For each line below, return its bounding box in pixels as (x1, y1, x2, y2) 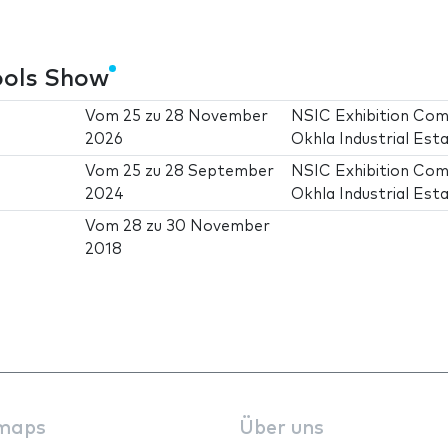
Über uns (239, 418, 324, 438)
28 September (165, 163, 275, 179)
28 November (165, 108, 269, 124)
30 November (166, 218, 271, 234)
